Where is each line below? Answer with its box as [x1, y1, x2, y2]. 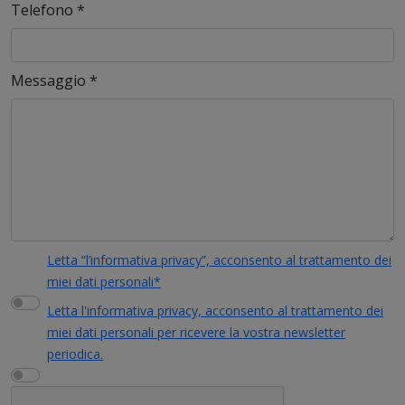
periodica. [47, 344, 103, 363]
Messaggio [11, 70, 89, 90]
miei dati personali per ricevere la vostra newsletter [47, 323, 345, 341]
